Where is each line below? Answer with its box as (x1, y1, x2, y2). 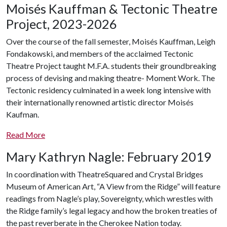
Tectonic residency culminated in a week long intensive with (6, 85, 211, 95)
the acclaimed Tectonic (113, 49, 194, 59)
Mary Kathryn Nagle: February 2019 (6, 149, 211, 165)
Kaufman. (6, 109, 39, 120)
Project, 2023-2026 (6, 16, 117, 32)
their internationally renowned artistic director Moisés (6, 97, 194, 107)
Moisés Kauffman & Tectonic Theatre (6, 1, 217, 17)
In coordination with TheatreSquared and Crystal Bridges (6, 169, 203, 179)
